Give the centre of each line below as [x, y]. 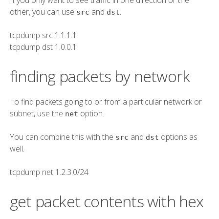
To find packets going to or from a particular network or [106, 101]
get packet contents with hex [107, 201]
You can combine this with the [63, 137]
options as [178, 137]
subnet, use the [37, 113]
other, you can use [43, 11]
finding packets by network [100, 76]
